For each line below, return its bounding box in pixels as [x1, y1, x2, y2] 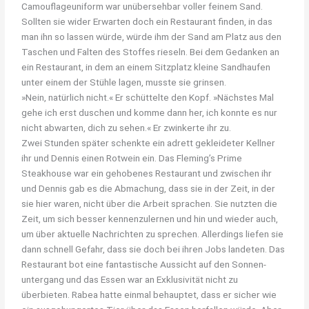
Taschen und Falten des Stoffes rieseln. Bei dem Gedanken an [21, 46, 280, 57]
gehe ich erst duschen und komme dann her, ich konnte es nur [21, 106, 278, 118]
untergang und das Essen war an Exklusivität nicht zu [21, 273, 239, 285]
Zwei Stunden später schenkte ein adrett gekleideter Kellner [21, 137, 276, 148]
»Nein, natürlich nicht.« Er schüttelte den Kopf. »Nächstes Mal [21, 91, 275, 103]
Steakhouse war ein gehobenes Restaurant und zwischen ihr [21, 167, 272, 179]
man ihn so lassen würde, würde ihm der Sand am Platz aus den [21, 30, 282, 42]
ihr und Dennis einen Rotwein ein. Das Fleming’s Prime [21, 152, 243, 163]
